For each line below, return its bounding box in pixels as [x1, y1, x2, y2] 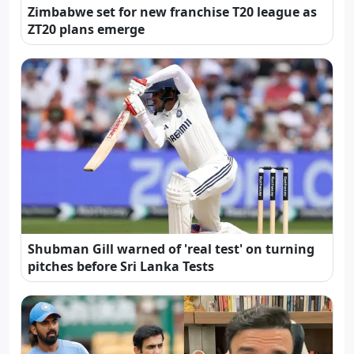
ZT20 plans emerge [28, 21, 145, 39]
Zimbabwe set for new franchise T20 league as [28, 3, 317, 21]
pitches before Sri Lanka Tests [28, 258, 214, 276]
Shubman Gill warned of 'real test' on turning [28, 240, 314, 258]
